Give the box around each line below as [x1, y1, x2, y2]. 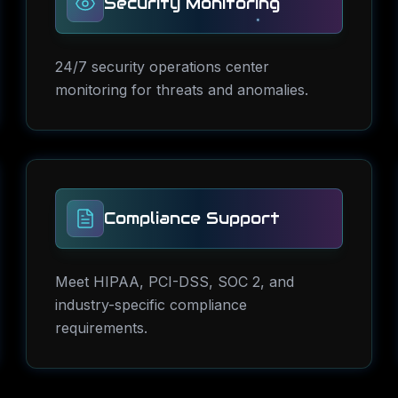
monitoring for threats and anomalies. [55, 81, 309, 99]
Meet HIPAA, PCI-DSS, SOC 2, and [55, 273, 295, 291]
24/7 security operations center [55, 58, 270, 76]
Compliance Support [104, 208, 281, 228]
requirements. [55, 319, 148, 337]
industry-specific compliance [55, 296, 248, 314]
